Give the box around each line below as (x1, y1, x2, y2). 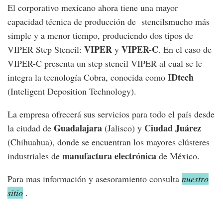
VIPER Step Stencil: (7, 43, 84, 56)
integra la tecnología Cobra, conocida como (7, 71, 168, 84)
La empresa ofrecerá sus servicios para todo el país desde (7, 108, 215, 120)
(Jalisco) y (102, 122, 144, 134)
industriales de (7, 150, 62, 162)
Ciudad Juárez (144, 121, 201, 135)
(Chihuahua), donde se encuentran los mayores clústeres (7, 136, 210, 148)
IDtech (168, 71, 194, 84)
